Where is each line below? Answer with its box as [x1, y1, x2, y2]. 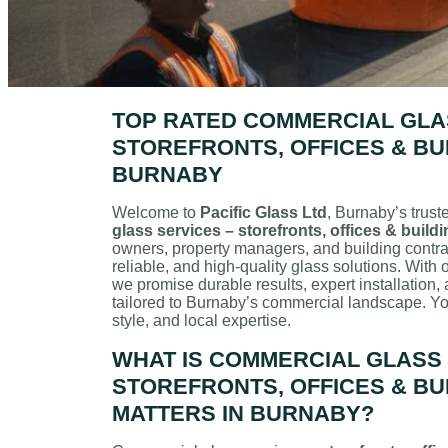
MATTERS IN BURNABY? [112, 400, 374, 426]
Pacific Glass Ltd [200, 203, 327, 221]
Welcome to [112, 203, 200, 221]
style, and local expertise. [112, 311, 291, 329]
